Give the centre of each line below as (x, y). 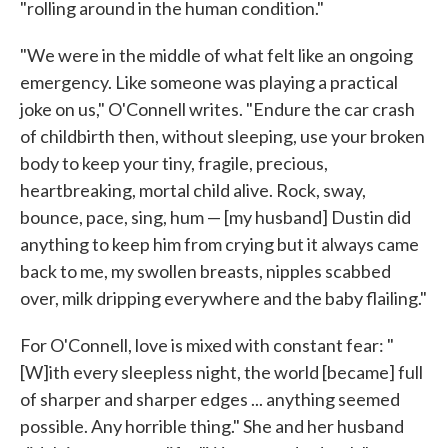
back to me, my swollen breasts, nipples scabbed (205, 271)
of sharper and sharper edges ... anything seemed (210, 399)
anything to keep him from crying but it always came (219, 244)
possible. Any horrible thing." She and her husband (212, 426)
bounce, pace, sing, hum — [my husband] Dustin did (215, 217)
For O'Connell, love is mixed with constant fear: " (207, 345)
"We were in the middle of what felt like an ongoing (216, 55)
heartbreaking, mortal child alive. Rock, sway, (193, 190)
